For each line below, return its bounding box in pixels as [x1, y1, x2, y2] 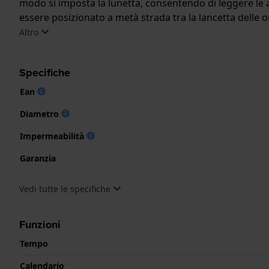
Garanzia [20, 152, 56, 164]
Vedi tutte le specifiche [19, 183, 113, 195]
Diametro [20, 107, 61, 119]
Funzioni [19, 216, 61, 232]
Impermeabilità [20, 130, 86, 142]
